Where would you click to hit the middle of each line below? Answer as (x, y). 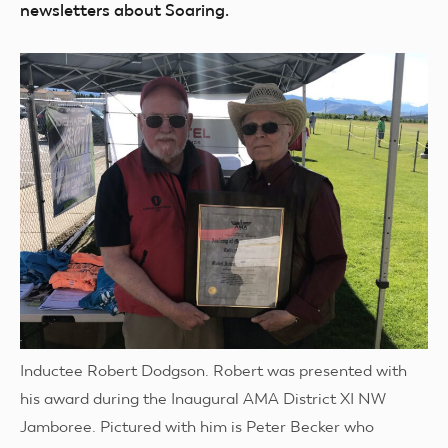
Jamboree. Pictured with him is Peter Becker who (197, 427)
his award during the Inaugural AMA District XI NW (203, 399)
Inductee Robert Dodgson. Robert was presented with (213, 371)
